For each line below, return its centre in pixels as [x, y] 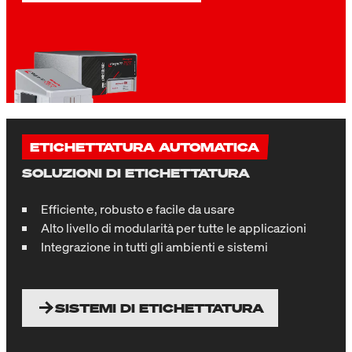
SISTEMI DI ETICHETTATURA [159, 308]
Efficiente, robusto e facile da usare [138, 209]
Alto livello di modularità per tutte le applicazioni [174, 228]
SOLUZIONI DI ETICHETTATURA [136, 173]
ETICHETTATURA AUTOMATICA [145, 147]
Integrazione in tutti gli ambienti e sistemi [154, 247]
